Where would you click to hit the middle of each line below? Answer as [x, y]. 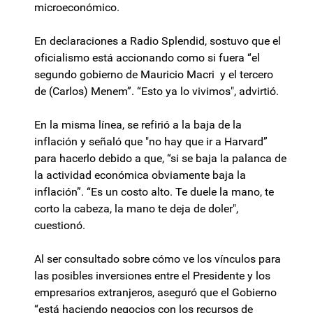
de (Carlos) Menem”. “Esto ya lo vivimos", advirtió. [156, 92]
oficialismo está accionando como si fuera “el [147, 58]
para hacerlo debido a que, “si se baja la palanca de [160, 159]
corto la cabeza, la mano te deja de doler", [136, 209]
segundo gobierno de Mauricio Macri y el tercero [154, 75]
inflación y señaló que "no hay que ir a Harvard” [151, 142]
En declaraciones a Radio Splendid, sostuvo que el [158, 41]
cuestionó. [60, 226]
